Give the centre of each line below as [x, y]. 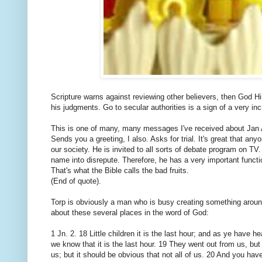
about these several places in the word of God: [130, 213]
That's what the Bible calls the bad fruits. [120, 171]
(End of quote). [76, 181]
